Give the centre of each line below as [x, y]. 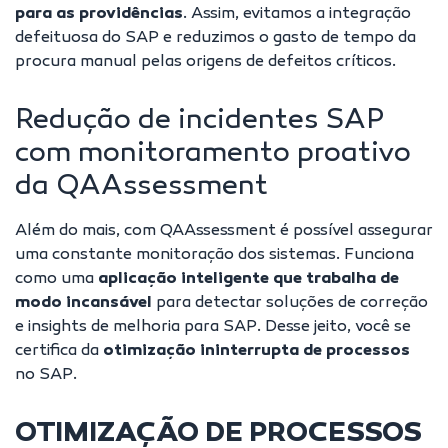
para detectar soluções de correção [290, 304]
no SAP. [46, 376]
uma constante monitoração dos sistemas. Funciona [214, 256]
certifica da [59, 352]
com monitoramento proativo [213, 155]
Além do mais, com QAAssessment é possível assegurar [224, 232]
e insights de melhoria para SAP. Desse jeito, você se [213, 328]
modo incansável [83, 304]
